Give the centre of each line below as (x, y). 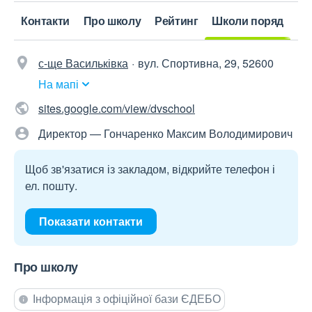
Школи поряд (248, 21)
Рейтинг (177, 21)
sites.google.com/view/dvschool (117, 109)
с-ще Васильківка (83, 63)
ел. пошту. (51, 186)
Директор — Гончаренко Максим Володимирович (165, 134)
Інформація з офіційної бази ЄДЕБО (127, 299)
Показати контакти (91, 221)
